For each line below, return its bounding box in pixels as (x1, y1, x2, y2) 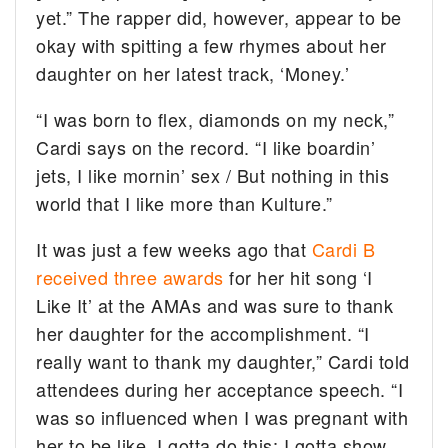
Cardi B (311, 236, 376, 263)
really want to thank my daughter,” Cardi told (36, 348, 410, 375)
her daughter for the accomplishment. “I (36, 320, 370, 347)
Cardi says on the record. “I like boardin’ (36, 134, 376, 161)
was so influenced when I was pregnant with (36, 404, 409, 431)
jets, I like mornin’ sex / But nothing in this (36, 162, 390, 189)
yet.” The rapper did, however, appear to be (36, 4, 402, 31)
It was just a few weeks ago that (36, 236, 312, 263)
